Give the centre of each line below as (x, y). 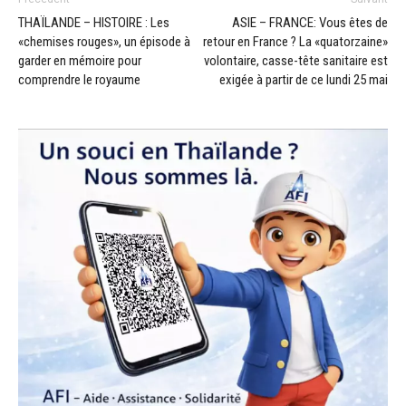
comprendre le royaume (79, 79)
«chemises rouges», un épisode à (104, 41)
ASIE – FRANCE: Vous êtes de (310, 22)
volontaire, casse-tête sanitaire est (296, 60)
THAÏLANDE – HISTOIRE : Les (94, 22)
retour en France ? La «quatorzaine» (295, 41)
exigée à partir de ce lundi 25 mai (304, 79)
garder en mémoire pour (80, 60)
